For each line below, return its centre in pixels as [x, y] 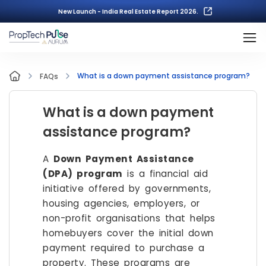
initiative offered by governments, [127, 189]
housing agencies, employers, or [121, 203]
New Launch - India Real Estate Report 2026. [128, 11]
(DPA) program [83, 174]
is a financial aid [165, 174]
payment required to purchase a [123, 248]
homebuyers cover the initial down [128, 233]
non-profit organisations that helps [129, 218]
